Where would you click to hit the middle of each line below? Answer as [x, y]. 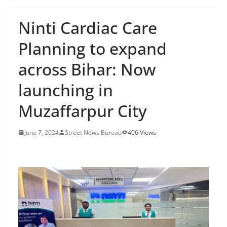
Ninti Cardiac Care [88, 27]
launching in [66, 90]
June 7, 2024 [42, 132]
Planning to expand [92, 48]
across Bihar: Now [87, 69]
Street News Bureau [93, 132]
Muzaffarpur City [83, 110]
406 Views [142, 132]
